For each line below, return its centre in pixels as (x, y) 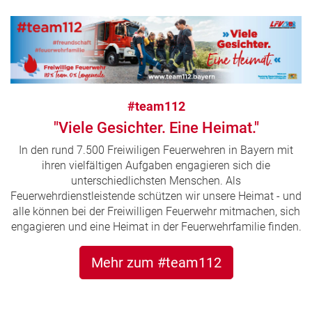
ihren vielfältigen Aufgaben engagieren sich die (156, 166)
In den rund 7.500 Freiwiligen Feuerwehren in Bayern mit (156, 150)
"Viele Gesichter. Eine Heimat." (156, 128)
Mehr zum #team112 (156, 263)
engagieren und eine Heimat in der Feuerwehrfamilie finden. (156, 227)
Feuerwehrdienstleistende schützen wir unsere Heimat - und (156, 196)
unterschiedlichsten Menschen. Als (156, 181)
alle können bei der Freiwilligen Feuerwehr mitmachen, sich (156, 212)
